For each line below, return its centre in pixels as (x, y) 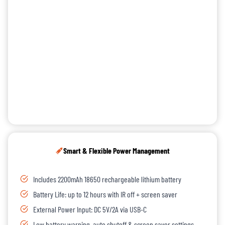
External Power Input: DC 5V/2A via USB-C (90, 209)
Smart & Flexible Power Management (117, 151)
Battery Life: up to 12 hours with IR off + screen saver (105, 194)
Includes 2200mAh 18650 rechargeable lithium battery (107, 179)
